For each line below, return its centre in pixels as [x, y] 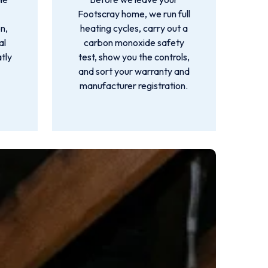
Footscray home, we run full [134, 14]
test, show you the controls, [134, 57]
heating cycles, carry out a [134, 28]
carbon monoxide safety [134, 42]
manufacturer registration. [134, 86]
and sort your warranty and [134, 71]
